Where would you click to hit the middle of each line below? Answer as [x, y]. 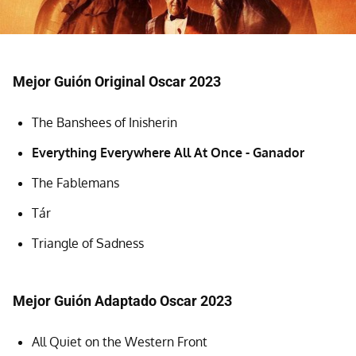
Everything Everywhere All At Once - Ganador [168, 152]
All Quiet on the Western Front [120, 341]
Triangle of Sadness [88, 243]
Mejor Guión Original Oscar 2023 [117, 81]
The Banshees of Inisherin [104, 122]
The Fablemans [75, 182]
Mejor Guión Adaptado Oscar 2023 [122, 300]
